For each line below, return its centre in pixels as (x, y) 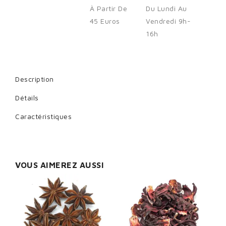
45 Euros (105, 21)
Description (35, 79)
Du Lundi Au (166, 9)
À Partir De (108, 9)
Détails (27, 98)
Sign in (210, 43)
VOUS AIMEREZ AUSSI (60, 165)
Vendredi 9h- (168, 21)
